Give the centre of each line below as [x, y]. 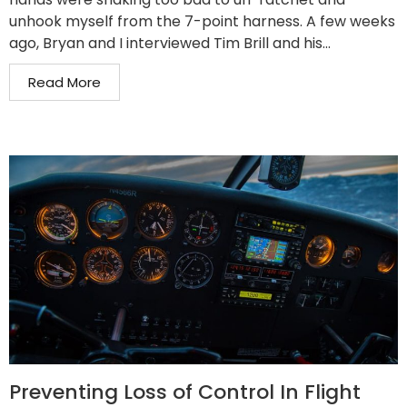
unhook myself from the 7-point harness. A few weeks [202, 21]
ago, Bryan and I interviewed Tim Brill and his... [170, 43]
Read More [65, 82]
